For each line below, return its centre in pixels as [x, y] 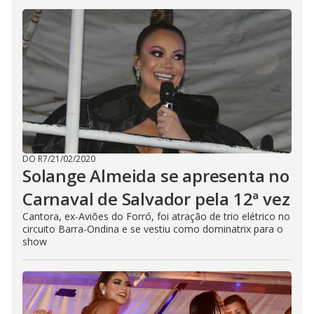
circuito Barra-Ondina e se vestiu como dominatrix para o [153, 229]
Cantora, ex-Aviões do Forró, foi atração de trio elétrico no [156, 216]
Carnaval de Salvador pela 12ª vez [156, 199]
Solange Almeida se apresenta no [156, 176]
